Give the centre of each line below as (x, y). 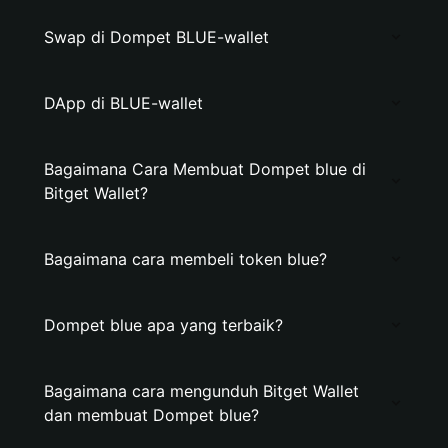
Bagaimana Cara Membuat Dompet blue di (205, 169)
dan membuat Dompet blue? (151, 415)
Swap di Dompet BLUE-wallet (156, 37)
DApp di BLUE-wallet (123, 103)
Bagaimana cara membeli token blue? (185, 259)
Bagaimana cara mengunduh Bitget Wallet (201, 391)
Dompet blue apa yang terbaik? (163, 325)
